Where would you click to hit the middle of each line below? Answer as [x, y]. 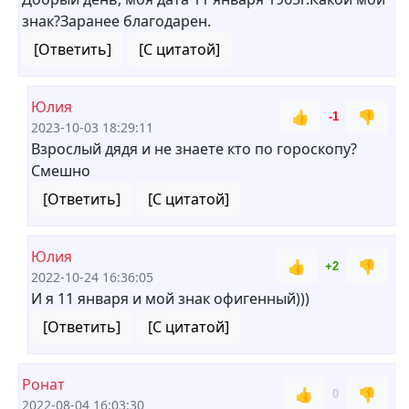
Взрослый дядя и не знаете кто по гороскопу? [194, 149]
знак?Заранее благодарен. [116, 21]
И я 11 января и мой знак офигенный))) [170, 299]
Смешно [61, 171]
